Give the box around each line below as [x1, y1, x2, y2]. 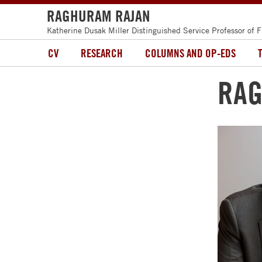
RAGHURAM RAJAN [47, 6, 151, 25]
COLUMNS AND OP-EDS [145, 46, 236, 60]
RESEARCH [81, 46, 123, 60]
